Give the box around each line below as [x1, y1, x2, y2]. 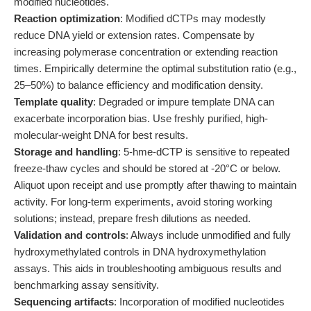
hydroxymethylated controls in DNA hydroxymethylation [14, 246, 266, 258]
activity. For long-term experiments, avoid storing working [14, 196, 272, 208]
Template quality [14, 96, 93, 108]
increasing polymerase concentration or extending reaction [14, 46, 278, 58]
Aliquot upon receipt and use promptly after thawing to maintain [14, 179, 296, 191]
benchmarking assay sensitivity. [14, 279, 159, 291]
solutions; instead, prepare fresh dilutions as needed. [14, 212, 251, 224]
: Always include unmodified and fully [126, 229, 291, 241]
